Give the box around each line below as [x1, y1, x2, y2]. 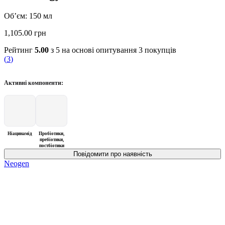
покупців [143, 46, 176, 55]
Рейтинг [4, 46, 35, 55]
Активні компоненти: [4, 79, 63, 87]
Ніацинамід [8, 131, 32, 137]
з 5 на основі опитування [49, 46, 139, 55]
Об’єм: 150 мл [4, 12, 52, 21]
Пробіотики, [39, 131, 64, 137]
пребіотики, [39, 137, 64, 143]
